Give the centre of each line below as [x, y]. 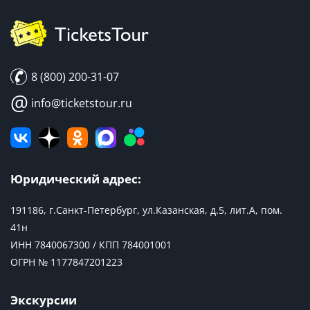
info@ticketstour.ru [80, 103]
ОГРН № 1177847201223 [66, 262]
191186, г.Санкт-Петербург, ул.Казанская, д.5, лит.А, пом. [146, 210]
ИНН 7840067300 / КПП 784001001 [91, 245]
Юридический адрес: [76, 179]
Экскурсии [44, 300]
